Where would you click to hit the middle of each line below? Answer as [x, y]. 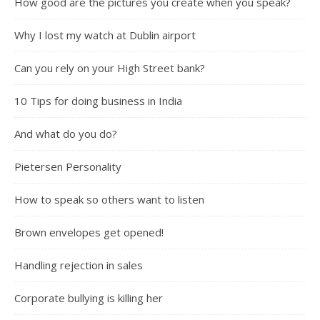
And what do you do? [66, 134]
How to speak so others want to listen [109, 200]
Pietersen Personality [68, 167]
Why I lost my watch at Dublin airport [105, 35]
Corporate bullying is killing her [89, 298]
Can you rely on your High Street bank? [110, 68]
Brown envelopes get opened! [89, 232]
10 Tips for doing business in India [98, 101]
